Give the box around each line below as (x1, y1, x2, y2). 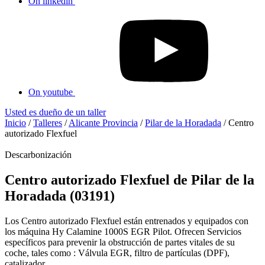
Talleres (33, 118, 62, 128)
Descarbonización (5, 150, 72, 160)
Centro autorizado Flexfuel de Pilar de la (5, 172, 254, 188)
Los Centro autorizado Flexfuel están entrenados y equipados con (5, 215, 248, 226)
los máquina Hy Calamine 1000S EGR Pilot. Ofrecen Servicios (5, 226, 241, 237)
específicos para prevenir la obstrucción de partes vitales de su (5, 237, 235, 247)
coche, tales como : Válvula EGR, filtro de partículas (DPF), (5, 247, 230, 258)
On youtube (28, 87, 73, 97)
